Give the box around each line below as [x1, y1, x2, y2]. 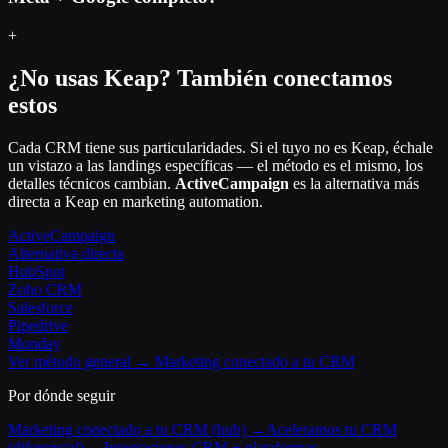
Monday [8, 334, 61, 352]
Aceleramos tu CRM [266, 420, 397, 438]
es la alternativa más [289, 174, 419, 192]
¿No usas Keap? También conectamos [8, 64, 392, 91]
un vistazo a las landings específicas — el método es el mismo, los [8, 156, 423, 174]
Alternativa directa [8, 244, 124, 262]
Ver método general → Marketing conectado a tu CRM [8, 352, 355, 370]
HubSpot [8, 262, 65, 280]
